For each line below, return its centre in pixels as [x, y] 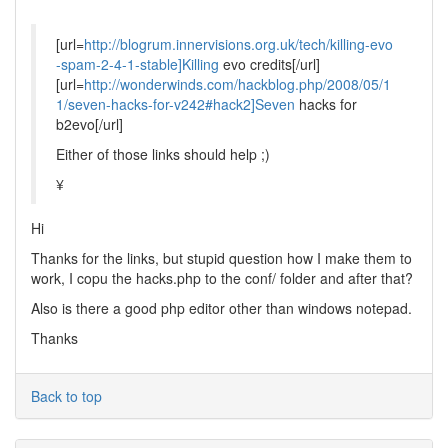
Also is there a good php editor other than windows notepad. [221, 308]
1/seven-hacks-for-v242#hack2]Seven [175, 104]
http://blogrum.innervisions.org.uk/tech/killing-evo [238, 44]
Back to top [66, 396]
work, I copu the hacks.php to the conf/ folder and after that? [222, 278]
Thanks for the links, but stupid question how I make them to [221, 258]
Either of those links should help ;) [163, 154]
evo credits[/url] [269, 64]
